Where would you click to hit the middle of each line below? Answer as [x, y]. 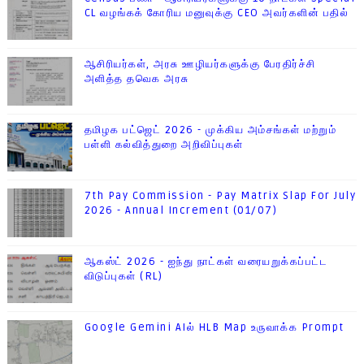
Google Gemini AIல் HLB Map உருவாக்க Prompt [214, 328]
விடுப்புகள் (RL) [123, 277]
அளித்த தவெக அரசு [136, 79]
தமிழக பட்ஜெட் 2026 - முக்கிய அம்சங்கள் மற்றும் [210, 130]
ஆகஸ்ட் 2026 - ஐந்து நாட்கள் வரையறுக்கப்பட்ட [206, 262]
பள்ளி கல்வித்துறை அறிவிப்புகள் [164, 145]
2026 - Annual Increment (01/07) [181, 211]
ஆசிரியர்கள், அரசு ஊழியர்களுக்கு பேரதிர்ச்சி [200, 65]
